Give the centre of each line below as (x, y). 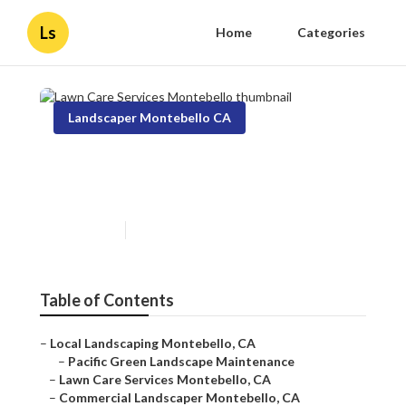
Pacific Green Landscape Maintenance (181, 362)
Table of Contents (107, 300)
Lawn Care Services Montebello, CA (165, 380)
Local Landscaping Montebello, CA (153, 343)
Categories (331, 32)
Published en (85, 230)
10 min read (164, 230)
